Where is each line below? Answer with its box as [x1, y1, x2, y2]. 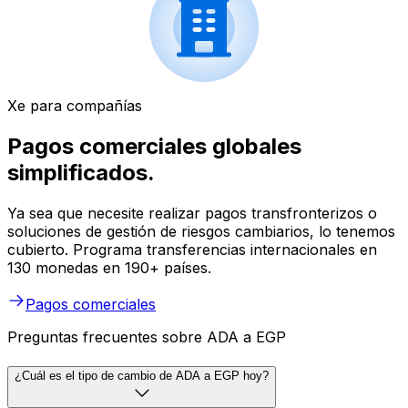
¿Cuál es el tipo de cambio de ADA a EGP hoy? [15, 368, 269, 382]
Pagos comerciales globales [7, 133, 301, 160]
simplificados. [7, 159, 155, 187]
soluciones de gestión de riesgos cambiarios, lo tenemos [7, 222, 395, 241]
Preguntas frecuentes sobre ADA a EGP [7, 328, 286, 347]
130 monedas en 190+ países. [7, 259, 211, 278]
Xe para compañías [7, 97, 142, 116]
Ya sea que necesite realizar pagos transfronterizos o [7, 204, 377, 223]
